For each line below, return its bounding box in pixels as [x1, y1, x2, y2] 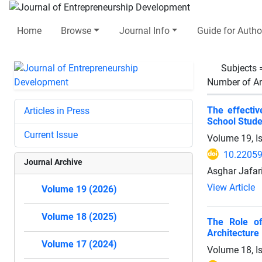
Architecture [207, 227, 259, 239]
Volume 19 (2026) [42, 184, 117, 195]
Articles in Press [24, 105, 89, 116]
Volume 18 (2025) [42, 211, 117, 222]
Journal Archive [24, 157, 82, 167]
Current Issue [24, 129, 78, 140]
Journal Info [119, 25, 170, 36]
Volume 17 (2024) [42, 239, 117, 250]
